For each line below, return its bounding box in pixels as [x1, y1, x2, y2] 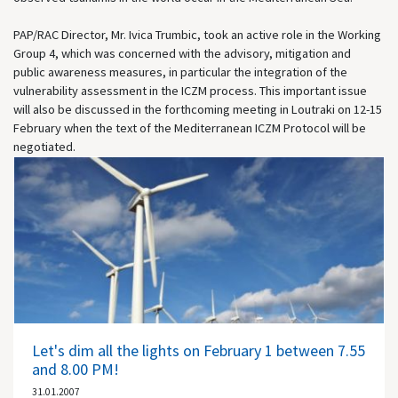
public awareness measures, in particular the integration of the [13, 63, 347, 80]
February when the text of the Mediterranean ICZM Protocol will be [13, 119, 366, 136]
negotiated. [13, 138, 76, 155]
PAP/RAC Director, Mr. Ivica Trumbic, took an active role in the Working [13, 26, 381, 43]
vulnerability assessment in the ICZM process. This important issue [13, 82, 367, 99]
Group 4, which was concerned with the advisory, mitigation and [13, 44, 351, 61]
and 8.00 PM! [32, 359, 119, 380]
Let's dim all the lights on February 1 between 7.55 [32, 340, 365, 362]
